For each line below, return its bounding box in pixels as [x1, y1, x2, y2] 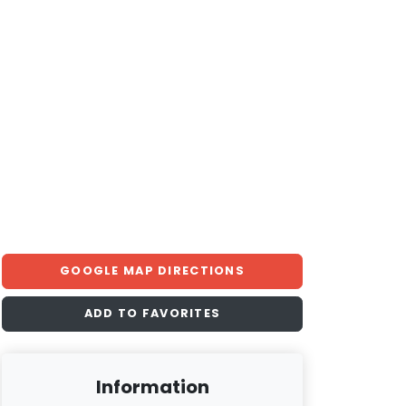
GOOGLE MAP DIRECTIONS [60, 263, 245, 279]
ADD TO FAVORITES [83, 305, 221, 322]
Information [95, 373, 209, 400]
